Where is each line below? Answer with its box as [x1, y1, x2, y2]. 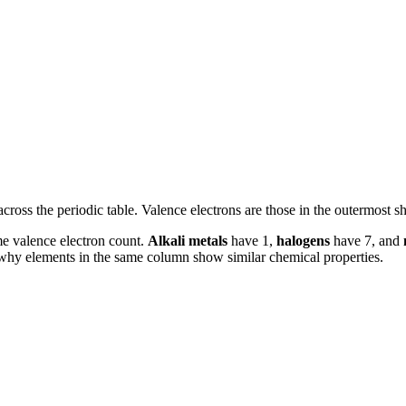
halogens [276, 233, 330, 248]
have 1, [227, 233, 276, 248]
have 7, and [330, 233, 403, 248]
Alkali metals [148, 233, 227, 248]
